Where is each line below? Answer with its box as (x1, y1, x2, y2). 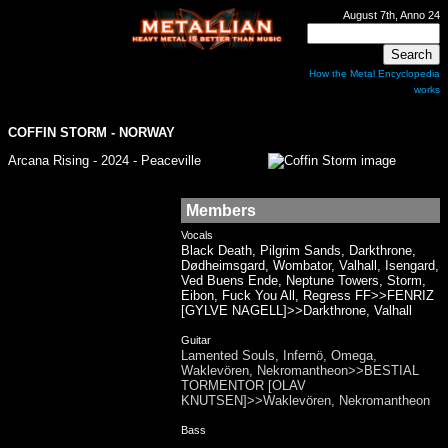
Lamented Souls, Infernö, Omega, (181, 348, 377, 363)
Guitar (181, 334, 211, 346)
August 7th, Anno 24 (343, 9, 440, 21)
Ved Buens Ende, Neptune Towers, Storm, (181, 273, 426, 288)
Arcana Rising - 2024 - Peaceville (8, 153, 201, 168)
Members (186, 201, 256, 219)
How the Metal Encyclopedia (309, 68, 440, 79)
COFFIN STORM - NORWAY (8, 125, 175, 140)
